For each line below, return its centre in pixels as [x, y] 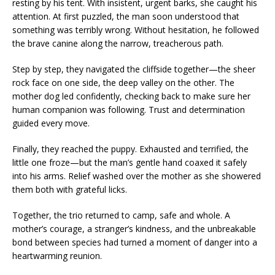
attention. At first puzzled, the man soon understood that [126, 17]
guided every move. [51, 123]
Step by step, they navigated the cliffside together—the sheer [134, 69]
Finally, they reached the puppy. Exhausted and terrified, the [130, 149]
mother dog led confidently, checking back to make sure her [131, 96]
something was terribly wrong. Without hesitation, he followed [136, 30]
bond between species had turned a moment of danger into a [135, 242]
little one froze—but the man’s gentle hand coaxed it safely [130, 163]
